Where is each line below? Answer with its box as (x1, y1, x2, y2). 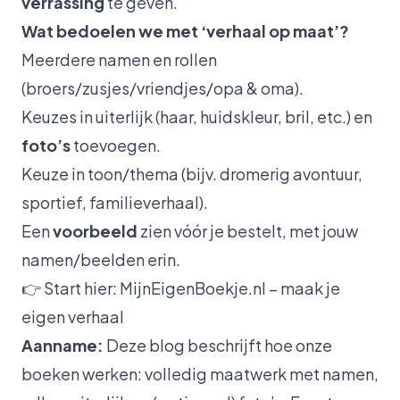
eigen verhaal (21, 305, 124, 327)
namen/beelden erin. (21, 248, 180, 270)
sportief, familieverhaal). (21, 191, 208, 212)
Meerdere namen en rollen (21, 48, 217, 70)
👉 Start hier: (21, 277, 120, 298)
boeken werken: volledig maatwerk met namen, (21, 362, 379, 384)
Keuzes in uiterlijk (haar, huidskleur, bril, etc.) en (21, 105, 372, 127)
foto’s (21, 134, 71, 155)
